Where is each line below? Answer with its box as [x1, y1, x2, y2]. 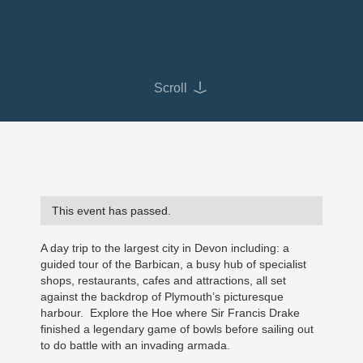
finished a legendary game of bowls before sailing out [41, 322, 314, 335]
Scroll [154, 80, 187, 95]
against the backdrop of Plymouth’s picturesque [41, 289, 284, 303]
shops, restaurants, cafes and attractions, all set [41, 273, 286, 287]
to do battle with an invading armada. [41, 338, 230, 352]
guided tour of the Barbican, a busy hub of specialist [41, 257, 306, 271]
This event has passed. [52, 203, 171, 217]
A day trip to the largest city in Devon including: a [41, 241, 289, 254]
